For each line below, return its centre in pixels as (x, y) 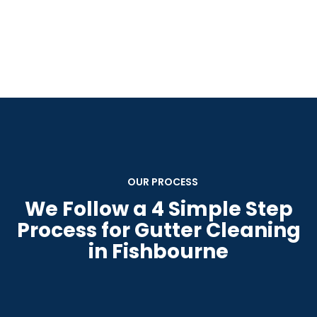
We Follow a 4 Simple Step (158, 209)
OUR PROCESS (163, 182)
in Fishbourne (158, 252)
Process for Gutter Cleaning (158, 230)
